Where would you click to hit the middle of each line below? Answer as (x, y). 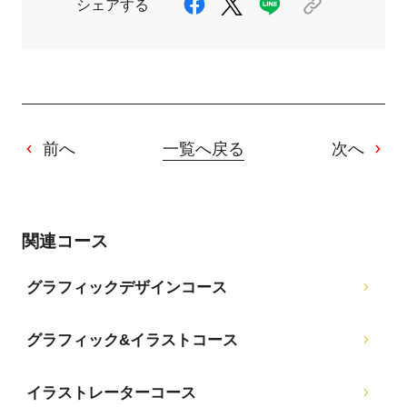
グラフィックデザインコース (126, 287)
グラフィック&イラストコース (132, 340)
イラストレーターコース (111, 392)
